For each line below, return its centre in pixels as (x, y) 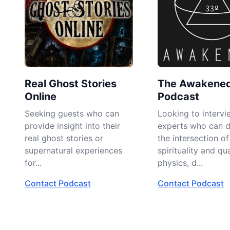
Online (41, 97)
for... (33, 163)
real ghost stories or (64, 138)
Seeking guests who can (72, 114)
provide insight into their (72, 126)
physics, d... (180, 163)
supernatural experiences (73, 151)
